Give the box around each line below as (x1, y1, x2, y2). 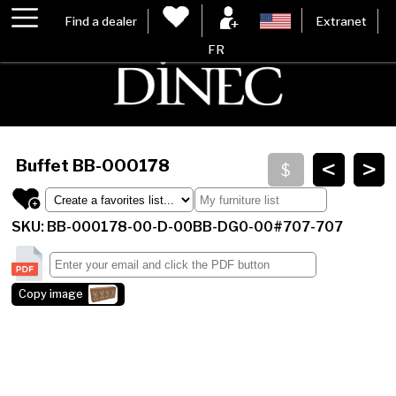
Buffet (15, 155, 72, 177)
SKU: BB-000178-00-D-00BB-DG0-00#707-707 (11, 218, 344, 236)
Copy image (19, 287, 84, 301)
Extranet (315, 13, 367, 28)
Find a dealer (65, 13, 138, 28)
